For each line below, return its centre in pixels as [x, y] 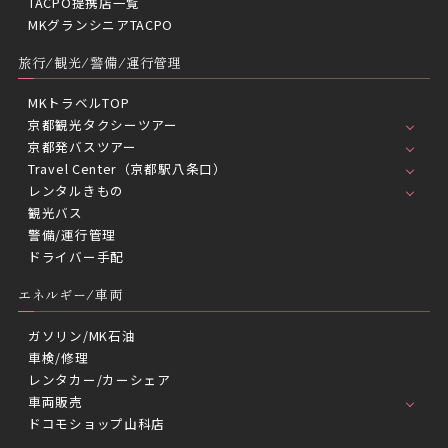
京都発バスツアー [82, 147]
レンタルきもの [76, 191]
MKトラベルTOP [79, 103]
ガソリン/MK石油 [82, 335]
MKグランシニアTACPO [101, 24]
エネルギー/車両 [70, 295]
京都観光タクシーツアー [103, 125]
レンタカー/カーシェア [99, 379]
